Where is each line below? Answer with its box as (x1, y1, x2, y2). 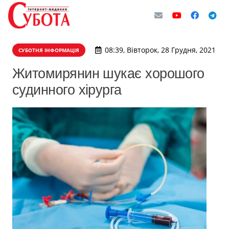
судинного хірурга (12, 82, 122, 98)
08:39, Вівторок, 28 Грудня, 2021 (104, 45, 216, 55)
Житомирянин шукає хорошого (12, 65, 204, 81)
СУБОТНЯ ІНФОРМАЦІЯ (18, 47, 79, 54)
